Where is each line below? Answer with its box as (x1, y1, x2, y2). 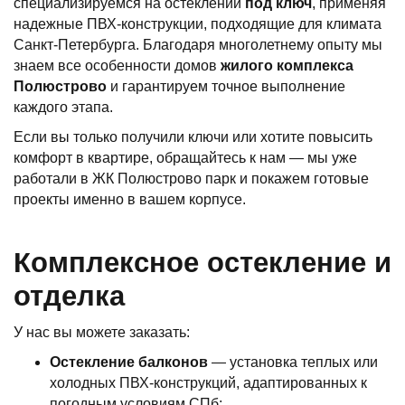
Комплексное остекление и (14, 247, 391, 278)
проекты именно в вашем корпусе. (14, 192, 246, 207)
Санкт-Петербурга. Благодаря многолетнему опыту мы (14, 37, 382, 52)
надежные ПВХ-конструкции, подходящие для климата (14, 16, 381, 32)
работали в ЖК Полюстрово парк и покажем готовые (14, 171, 369, 186)
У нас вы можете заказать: (14, 325, 190, 340)
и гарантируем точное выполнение (107, 79, 345, 94)
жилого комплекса (221, 58, 353, 73)
